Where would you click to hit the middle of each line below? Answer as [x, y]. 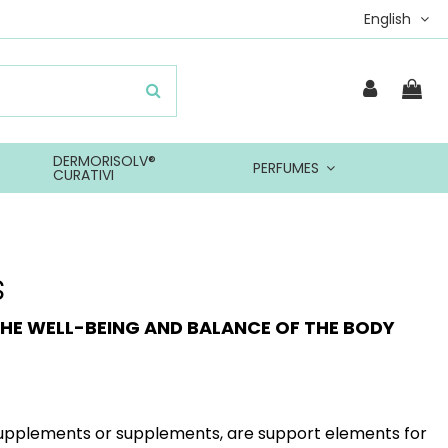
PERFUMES [287, 167]
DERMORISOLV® [104, 160]
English [389, 19]
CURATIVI [83, 174]
